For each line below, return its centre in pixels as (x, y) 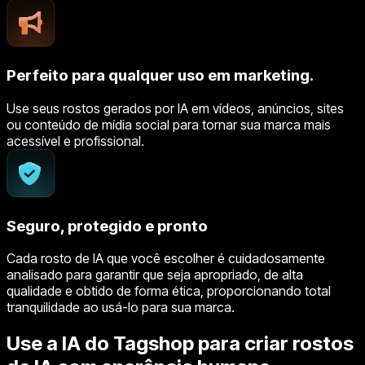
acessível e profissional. (75, 141)
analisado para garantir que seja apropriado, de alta (155, 275)
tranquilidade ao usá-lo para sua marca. (121, 308)
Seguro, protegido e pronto (107, 226)
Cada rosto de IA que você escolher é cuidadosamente (166, 259)
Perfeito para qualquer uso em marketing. (160, 76)
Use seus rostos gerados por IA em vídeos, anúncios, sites (175, 108)
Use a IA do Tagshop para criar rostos (180, 344)
